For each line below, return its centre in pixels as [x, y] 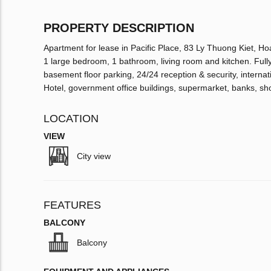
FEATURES [72, 205]
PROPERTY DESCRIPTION [119, 28]
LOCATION [71, 119]
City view [94, 156]
